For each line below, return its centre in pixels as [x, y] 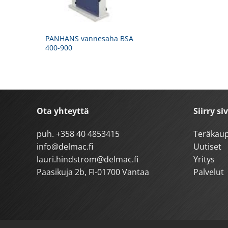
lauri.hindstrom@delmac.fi [88, 160]
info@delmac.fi [65, 147]
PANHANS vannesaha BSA [90, 38]
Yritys [204, 160]
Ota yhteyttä [63, 111]
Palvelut [208, 172]
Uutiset [207, 147]
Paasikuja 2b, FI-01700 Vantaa [93, 172]
